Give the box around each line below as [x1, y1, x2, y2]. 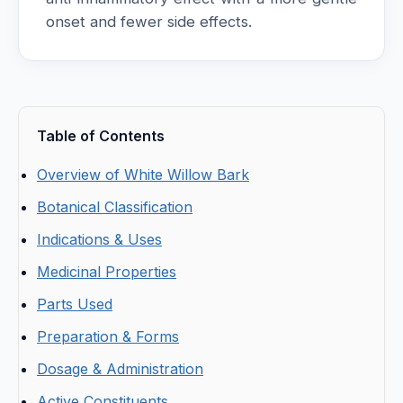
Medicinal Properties [37, 263, 176, 282]
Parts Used [37, 295, 112, 314]
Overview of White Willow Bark [37, 166, 249, 184]
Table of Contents [37, 127, 165, 146]
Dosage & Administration [37, 360, 203, 379]
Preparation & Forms [37, 327, 179, 346]
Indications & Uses [37, 230, 162, 249]
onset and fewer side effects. [46, 13, 252, 31]
